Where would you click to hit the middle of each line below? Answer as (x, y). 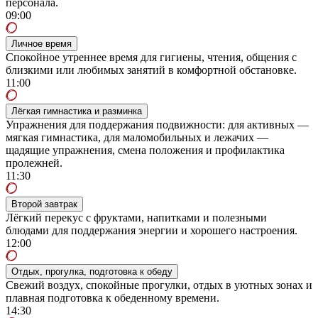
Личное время (42, 43)
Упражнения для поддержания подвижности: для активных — (157, 124)
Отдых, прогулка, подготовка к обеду (92, 271)
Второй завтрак (44, 204)
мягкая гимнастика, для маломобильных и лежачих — (137, 137)
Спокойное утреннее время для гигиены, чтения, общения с (151, 57)
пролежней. (34, 163)
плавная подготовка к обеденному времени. (113, 297)
